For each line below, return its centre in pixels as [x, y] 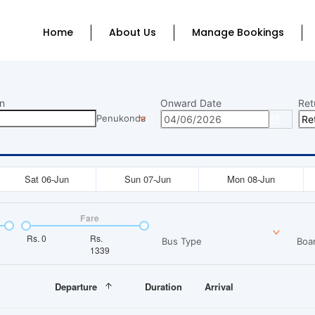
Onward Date [191, 103]
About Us [133, 32]
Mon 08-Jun [251, 179]
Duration [163, 286]
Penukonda [121, 118]
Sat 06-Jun [47, 179]
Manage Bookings [238, 32]
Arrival [219, 286]
